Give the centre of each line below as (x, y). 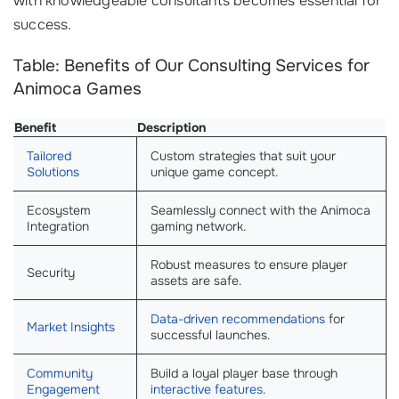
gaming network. (198, 227)
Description (171, 128)
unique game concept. (214, 172)
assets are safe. (196, 281)
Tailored (49, 156)
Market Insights (71, 327)
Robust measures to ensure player (249, 265)
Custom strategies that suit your (243, 156)
